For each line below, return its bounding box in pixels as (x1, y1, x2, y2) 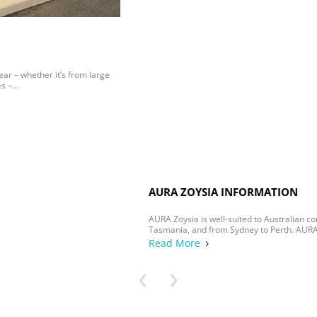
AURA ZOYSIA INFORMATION (14, 40, 163, 54)
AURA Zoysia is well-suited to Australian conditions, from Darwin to (14, 68, 276, 81)
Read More (14, 91, 66, 105)
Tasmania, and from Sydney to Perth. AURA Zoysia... (14, 79, 218, 91)
